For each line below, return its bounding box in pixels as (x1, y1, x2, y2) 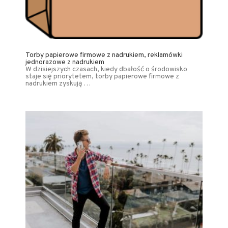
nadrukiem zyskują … (25, 79, 91, 88)
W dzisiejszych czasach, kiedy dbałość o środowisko (25, 65, 187, 74)
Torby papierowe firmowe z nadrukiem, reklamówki (25, 50, 183, 60)
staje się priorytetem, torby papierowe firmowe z (25, 72, 179, 81)
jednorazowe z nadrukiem (25, 58, 104, 67)
